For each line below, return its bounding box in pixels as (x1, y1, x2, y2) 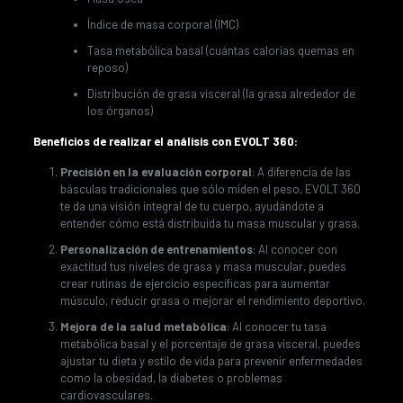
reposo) (86, 59, 128, 75)
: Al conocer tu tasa (226, 318, 327, 334)
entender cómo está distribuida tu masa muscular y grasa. (59, 215, 360, 230)
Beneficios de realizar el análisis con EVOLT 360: (32, 133, 298, 148)
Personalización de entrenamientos (59, 241, 253, 256)
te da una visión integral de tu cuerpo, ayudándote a (59, 198, 324, 213)
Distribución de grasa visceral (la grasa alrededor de (86, 85, 355, 101)
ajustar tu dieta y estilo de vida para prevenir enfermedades (59, 353, 363, 368)
